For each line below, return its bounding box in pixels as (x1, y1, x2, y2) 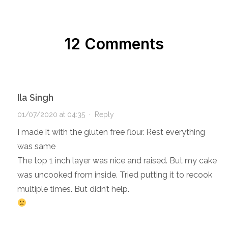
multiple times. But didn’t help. (17, 184, 129, 194)
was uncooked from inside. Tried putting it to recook (17, 169, 212, 180)
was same (17, 141, 55, 151)
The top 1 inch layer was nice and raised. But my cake (17, 155, 217, 165)
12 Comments (64, 34, 164, 53)
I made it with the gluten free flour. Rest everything (17, 127, 205, 137)
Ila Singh (17, 92, 53, 103)
